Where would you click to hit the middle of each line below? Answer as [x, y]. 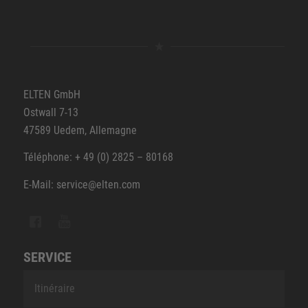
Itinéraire [54, 289]
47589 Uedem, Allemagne [80, 130]
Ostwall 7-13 [51, 112]
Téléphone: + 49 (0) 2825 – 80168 [98, 157]
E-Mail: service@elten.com [81, 184]
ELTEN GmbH [52, 94]
